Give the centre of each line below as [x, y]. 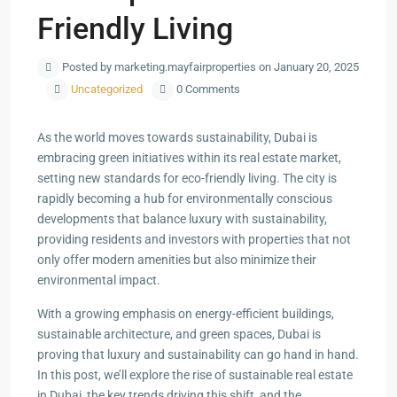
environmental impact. [99, 280]
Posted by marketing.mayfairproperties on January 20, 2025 [209, 67]
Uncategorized [107, 89]
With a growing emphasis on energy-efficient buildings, [186, 314]
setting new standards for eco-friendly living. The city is [187, 178]
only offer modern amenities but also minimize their [177, 260]
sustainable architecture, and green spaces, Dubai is [179, 334]
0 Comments [207, 89]
